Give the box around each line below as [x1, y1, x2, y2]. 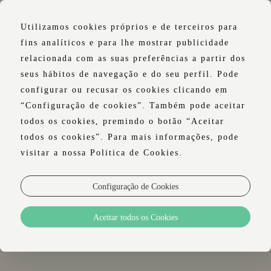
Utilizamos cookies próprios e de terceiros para [20, 22, 238, 31]
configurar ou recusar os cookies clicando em [20, 85, 228, 94]
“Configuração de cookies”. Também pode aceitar [20, 101, 246, 110]
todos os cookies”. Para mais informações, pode [20, 132, 239, 142]
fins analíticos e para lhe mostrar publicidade [20, 38, 229, 47]
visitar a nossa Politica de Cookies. [20, 148, 183, 157]
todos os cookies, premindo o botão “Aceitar [20, 117, 224, 126]
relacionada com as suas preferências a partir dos [20, 54, 246, 63]
